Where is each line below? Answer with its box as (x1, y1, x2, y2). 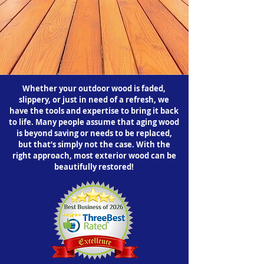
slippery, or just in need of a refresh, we (19, 94, 169, 105)
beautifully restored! (54, 161, 134, 172)
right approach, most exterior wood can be (12, 150, 176, 161)
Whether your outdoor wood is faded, (22, 83, 166, 94)
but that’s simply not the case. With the (18, 139, 170, 150)
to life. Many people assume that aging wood (9, 117, 179, 127)
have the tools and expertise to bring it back (9, 105, 179, 116)
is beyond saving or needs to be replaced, (16, 128, 172, 138)
